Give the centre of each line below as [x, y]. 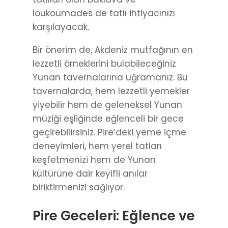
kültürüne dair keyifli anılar [90, 174]
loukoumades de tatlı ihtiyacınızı [104, 13]
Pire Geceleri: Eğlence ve [114, 216]
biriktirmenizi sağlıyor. [79, 188]
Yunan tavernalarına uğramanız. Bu [110, 78]
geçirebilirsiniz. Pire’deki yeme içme [109, 133]
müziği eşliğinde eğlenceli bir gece [108, 119]
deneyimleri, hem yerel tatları [97, 146]
